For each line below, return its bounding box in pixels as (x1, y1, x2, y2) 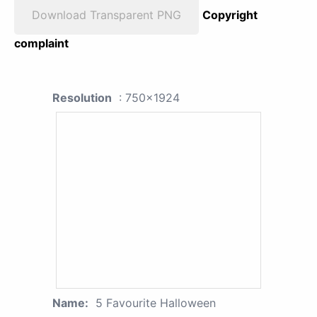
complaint (14, 36, 69, 51)
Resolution (52, 91, 112, 105)
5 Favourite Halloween (96, 296, 216, 311)
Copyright (202, 8, 258, 23)
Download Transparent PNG (32, 8, 181, 23)
